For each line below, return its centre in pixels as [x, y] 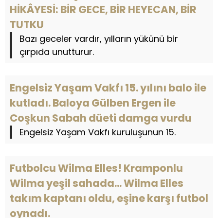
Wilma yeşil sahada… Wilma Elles [97, 183]
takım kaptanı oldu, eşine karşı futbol [109, 198]
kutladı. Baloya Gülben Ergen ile [93, 103]
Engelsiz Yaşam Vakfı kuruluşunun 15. [98, 132]
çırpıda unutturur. [57, 52]
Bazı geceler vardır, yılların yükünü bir [99, 39]
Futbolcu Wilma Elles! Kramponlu [96, 168]
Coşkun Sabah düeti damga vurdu [101, 118]
